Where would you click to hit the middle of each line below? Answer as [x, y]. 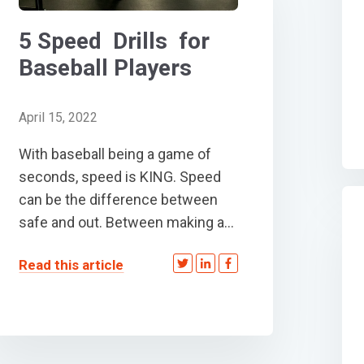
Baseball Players [106, 68]
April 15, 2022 [58, 118]
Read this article [71, 265]
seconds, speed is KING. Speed [120, 177]
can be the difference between [119, 200]
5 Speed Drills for [115, 41]
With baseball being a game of [115, 154]
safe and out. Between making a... [127, 223]
